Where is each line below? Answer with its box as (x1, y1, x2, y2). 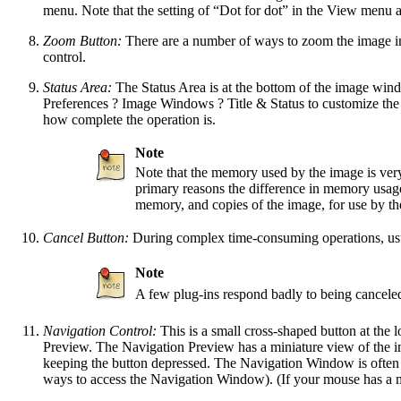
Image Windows (122, 95, 214, 111)
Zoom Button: (43, 32, 122, 48)
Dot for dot (219, 2, 282, 18)
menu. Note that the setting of (43, 2, 213, 18)
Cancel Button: (43, 229, 129, 245)
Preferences (43, 95, 108, 111)
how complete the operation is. (43, 111, 216, 127)
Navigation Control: (43, 322, 157, 338)
